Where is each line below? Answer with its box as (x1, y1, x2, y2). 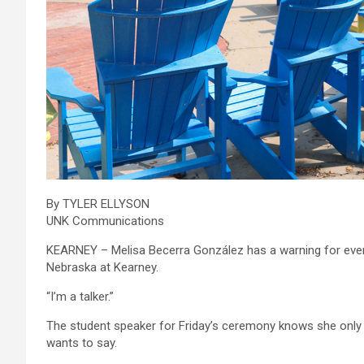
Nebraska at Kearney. (46, 259, 158, 275)
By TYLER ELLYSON (46, 196, 149, 211)
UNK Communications (46, 213, 164, 228)
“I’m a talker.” (46, 288, 114, 304)
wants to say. (46, 335, 117, 350)
